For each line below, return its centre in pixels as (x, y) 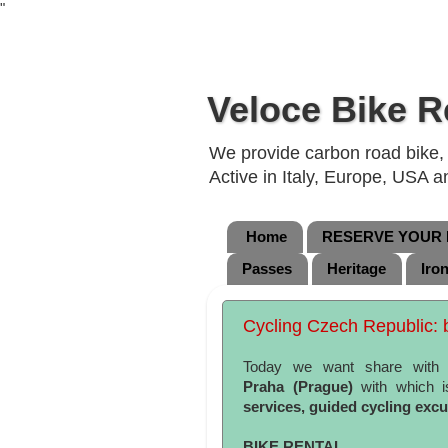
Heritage (356, 269)
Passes (267, 269)
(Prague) (322, 387)
